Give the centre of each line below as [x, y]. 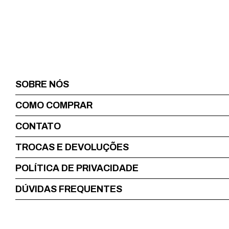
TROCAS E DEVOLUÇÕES [72, 147]
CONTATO [38, 127]
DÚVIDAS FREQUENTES [69, 189]
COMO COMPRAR [54, 106]
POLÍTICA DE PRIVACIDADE [77, 168]
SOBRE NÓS [42, 85]
